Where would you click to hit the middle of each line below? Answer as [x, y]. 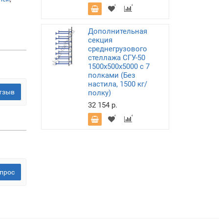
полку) [99, 93]
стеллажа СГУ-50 [116, 58]
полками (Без [111, 75]
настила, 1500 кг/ [117, 84]
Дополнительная [117, 31]
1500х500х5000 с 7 [119, 66]
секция [100, 40]
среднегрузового [117, 49]
